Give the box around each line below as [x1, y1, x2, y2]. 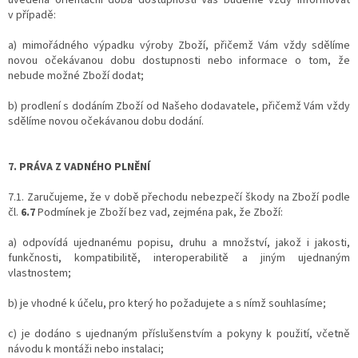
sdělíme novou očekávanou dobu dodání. [8, 113, 204, 129]
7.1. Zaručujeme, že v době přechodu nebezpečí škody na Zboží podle [8, 189, 350, 205]
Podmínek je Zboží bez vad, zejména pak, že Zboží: [35, 204, 283, 221]
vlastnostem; [8, 265, 71, 281]
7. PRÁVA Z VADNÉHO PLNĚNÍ [8, 158, 150, 175]
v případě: [8, 6, 56, 23]
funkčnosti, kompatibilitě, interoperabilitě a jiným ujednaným [8, 249, 350, 266]
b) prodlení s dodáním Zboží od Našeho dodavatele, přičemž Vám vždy [8, 97, 350, 114]
